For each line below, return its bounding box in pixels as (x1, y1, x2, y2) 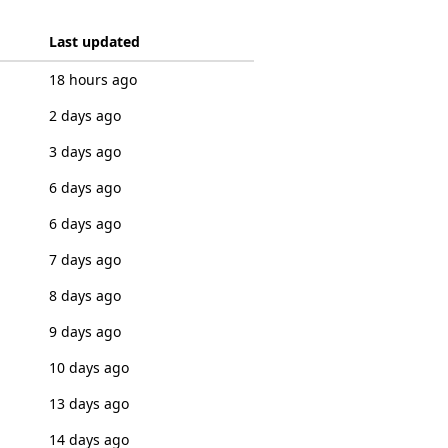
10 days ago (48, 358, 129, 377)
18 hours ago (48, 70, 137, 89)
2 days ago (48, 106, 121, 125)
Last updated (48, 32, 140, 51)
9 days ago (48, 322, 121, 341)
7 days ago (48, 250, 121, 269)
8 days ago (48, 286, 121, 305)
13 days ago (48, 394, 129, 413)
